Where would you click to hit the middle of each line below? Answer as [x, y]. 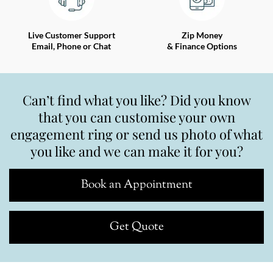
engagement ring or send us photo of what [136, 134]
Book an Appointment [136, 185]
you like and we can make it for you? [136, 151]
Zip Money [202, 35]
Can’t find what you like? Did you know [136, 100]
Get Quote [136, 227]
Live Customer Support [71, 35]
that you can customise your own [136, 117]
